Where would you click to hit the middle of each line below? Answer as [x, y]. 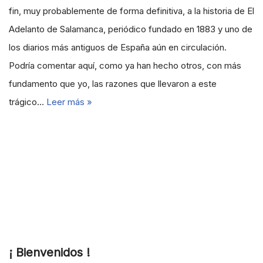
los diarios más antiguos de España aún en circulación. [118, 48]
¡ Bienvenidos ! [49, 253]
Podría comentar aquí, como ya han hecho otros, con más [125, 66]
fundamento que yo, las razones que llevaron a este [113, 84]
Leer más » [69, 102]
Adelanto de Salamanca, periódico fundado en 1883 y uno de [131, 29]
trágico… [28, 102]
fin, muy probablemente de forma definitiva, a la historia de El [131, 11]
